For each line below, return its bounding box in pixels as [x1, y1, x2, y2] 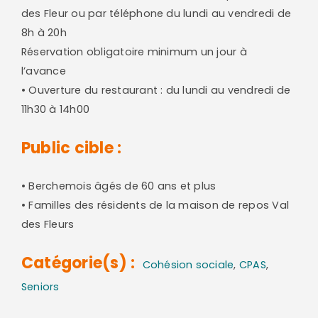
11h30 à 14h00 [21, 102, 90, 116]
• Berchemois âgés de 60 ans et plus [21, 178, 216, 193]
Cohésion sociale [142, 257, 234, 272]
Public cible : [21, 136, 122, 159]
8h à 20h [21, 25, 67, 40]
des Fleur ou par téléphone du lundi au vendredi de [21, 6, 291, 21]
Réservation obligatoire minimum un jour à [21, 44, 247, 59]
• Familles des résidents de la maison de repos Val [21, 197, 289, 212]
